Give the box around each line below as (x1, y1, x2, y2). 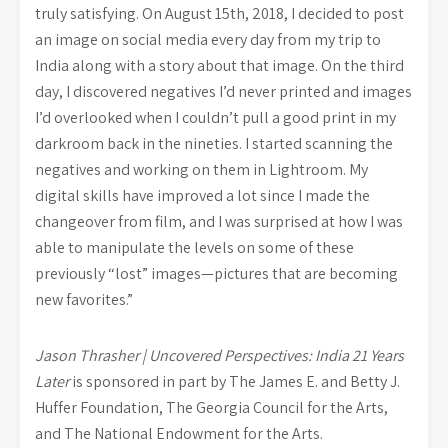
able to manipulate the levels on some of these (35, 237, 354, 258)
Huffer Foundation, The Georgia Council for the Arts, (35, 397, 388, 418)
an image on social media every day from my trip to (35, 29, 381, 50)
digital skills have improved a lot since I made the (35, 185, 370, 206)
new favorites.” (35, 289, 133, 310)
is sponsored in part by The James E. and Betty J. (69, 371, 400, 392)
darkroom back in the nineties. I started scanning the (35, 133, 393, 154)
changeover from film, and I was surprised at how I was (35, 211, 403, 232)
